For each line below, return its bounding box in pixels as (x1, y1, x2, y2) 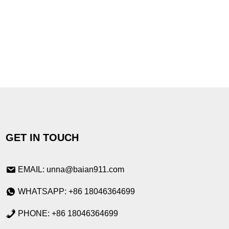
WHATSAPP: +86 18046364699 (18, 187, 135, 196)
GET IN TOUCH (6, 132, 79, 144)
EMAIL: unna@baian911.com (18, 165, 125, 174)
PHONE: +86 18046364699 (18, 209, 119, 218)
